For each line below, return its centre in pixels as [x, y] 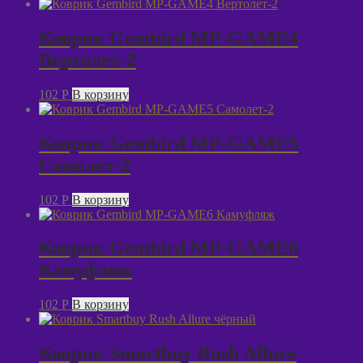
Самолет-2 [85, 165]
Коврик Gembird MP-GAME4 [169, 38]
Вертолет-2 [88, 60]
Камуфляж [85, 270]
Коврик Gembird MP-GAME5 [169, 143]
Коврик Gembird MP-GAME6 [169, 248]
